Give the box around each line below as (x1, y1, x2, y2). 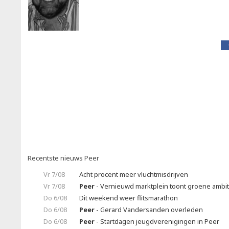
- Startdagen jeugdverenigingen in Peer (95, 217, 219, 226)
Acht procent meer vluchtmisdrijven (79, 170, 188, 179)
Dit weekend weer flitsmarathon (79, 193, 178, 202)
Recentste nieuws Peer (28, 153, 99, 163)
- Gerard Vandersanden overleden (95, 205, 203, 214)
